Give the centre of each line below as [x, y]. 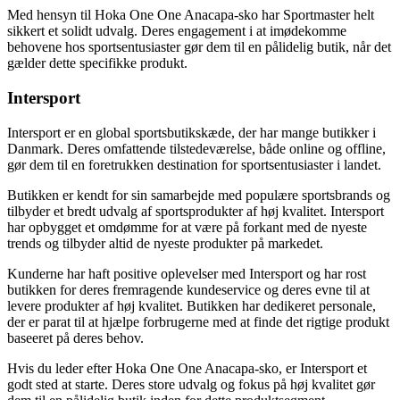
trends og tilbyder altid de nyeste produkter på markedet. [165, 243]
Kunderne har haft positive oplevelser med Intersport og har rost [187, 273]
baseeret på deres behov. [75, 337]
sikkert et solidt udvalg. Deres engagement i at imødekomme [177, 31]
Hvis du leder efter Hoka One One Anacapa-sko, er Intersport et [187, 368]
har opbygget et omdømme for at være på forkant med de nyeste [187, 227]
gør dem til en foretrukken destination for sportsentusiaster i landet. [194, 164]
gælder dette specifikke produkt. [97, 63]
